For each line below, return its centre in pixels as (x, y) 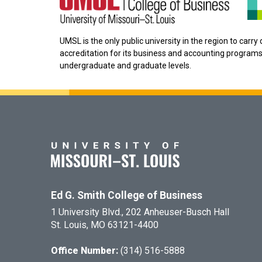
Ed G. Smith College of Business (127, 196)
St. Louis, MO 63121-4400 (105, 225)
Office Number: (86, 251)
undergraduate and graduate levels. (125, 66)
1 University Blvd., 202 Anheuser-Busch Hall (140, 212)
